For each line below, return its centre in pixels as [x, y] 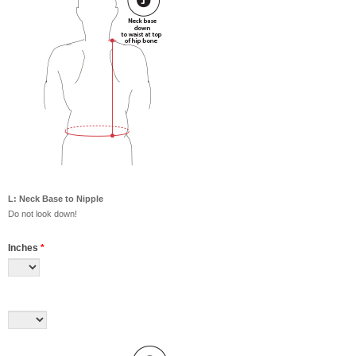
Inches [24, 248]
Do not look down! [43, 214]
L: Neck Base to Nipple [56, 199]
